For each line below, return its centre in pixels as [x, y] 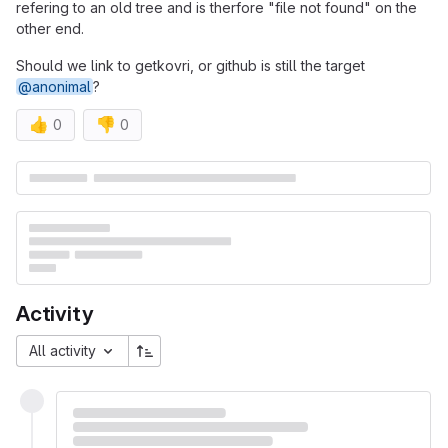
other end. [50, 28]
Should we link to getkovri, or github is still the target [190, 65]
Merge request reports [159, 159]
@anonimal [54, 86]
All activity [64, 351]
